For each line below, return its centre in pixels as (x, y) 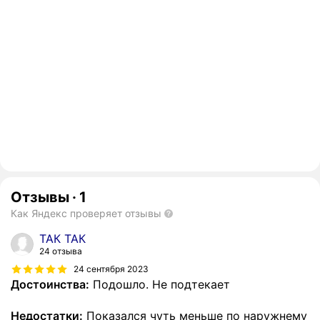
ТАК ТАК (62, 239)
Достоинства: (50, 285)
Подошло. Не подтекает (160, 285)
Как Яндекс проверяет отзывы (86, 214)
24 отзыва (61, 251)
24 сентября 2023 (111, 269)
